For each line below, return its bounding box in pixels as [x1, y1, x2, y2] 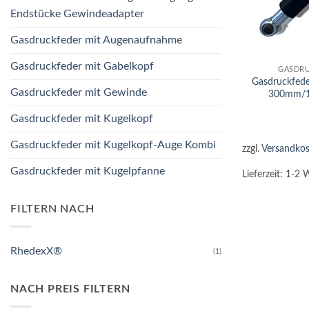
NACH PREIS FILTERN [10, 283, 130, 295]
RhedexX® [10, 246, 62, 257]
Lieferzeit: [241, 169, 286, 180]
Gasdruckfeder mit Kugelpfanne [10, 166, 165, 177]
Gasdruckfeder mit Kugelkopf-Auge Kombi [10, 139, 216, 151]
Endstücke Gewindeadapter [10, 8, 144, 20]
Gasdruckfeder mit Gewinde [10, 87, 147, 99]
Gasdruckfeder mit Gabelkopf [10, 61, 154, 72]
